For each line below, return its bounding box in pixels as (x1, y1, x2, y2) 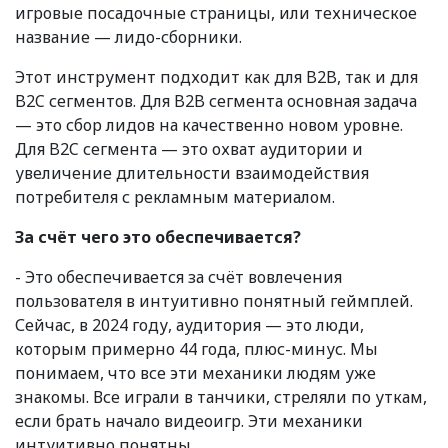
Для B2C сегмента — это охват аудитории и (15, 137, 363, 160)
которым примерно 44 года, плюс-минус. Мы (15, 337, 378, 360)
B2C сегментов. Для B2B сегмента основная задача (15, 89, 417, 112)
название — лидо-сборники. (15, 25, 242, 48)
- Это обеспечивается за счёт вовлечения (15, 265, 342, 288)
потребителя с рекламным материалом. (15, 185, 335, 208)
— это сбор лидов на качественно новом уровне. (15, 113, 403, 136)
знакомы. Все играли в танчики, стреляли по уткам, (15, 385, 427, 408)
